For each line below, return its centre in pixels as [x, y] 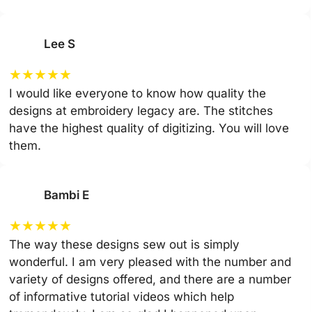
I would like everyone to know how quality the [137, 93]
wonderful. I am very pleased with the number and [150, 262]
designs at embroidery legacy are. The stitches [141, 110]
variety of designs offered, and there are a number [150, 279]
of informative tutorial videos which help [121, 296]
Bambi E [68, 195]
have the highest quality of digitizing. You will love [149, 128]
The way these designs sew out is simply [124, 244]
